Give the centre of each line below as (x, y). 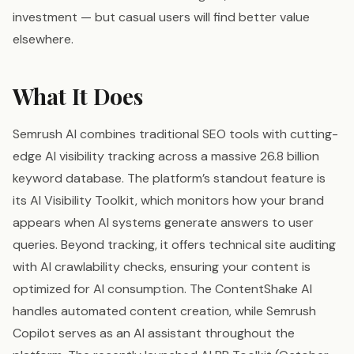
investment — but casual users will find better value (161, 17)
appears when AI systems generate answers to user (163, 223)
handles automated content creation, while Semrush (164, 311)
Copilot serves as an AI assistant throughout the (154, 333)
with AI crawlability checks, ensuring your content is (162, 267)
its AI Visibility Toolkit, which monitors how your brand (168, 201)
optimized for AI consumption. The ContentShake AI (162, 289)
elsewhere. (43, 40)
